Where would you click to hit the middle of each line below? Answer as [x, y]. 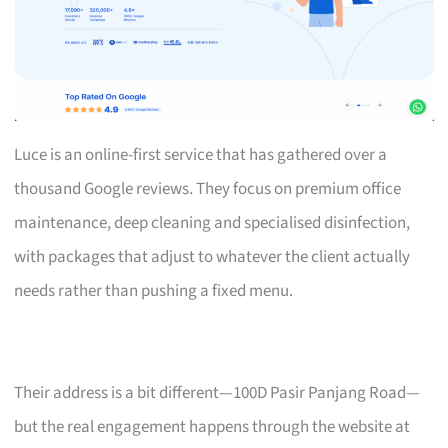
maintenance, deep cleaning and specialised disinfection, [212, 222]
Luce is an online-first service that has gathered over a [201, 154]
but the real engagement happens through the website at [212, 426]
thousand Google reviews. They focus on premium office [208, 188]
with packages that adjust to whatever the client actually [212, 256]
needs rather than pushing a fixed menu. [154, 290]
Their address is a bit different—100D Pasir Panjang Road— [217, 392]
